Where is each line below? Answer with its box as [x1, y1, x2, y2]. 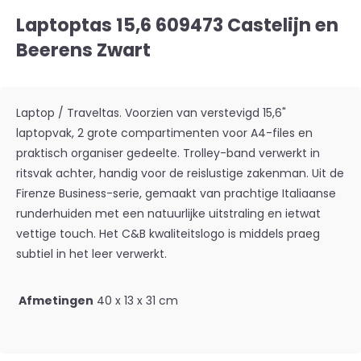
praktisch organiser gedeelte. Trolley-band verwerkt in [16, 145, 320, 161]
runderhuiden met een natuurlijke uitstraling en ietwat [16, 205, 321, 222]
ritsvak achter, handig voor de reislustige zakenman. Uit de [16, 165, 344, 181]
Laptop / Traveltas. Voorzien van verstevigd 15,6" [16, 105, 286, 121]
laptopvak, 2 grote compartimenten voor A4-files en [16, 125, 313, 141]
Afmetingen [19, 293, 93, 309]
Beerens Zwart [16, 37, 151, 63]
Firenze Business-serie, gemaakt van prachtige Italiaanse [16, 185, 336, 201]
